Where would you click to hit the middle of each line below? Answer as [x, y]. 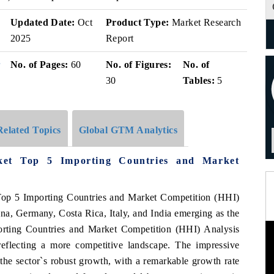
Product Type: [138, 22]
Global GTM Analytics [128, 130]
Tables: [199, 80]
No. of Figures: [139, 65]
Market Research [205, 22]
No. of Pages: [39, 65]
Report [120, 38]
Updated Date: [43, 22]
